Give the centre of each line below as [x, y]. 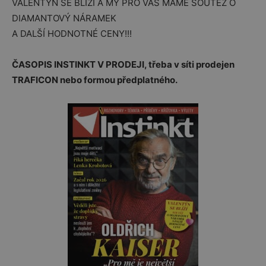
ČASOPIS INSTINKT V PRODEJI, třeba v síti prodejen [123, 65]
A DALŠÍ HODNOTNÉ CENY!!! [72, 34]
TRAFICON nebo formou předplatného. [95, 80]
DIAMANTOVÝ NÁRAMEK [64, 18]
